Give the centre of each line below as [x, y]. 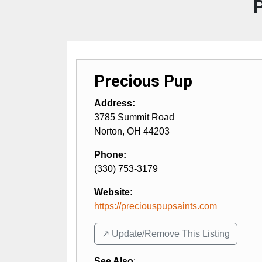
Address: [115, 103]
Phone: [110, 154]
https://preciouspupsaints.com [156, 206]
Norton [108, 131]
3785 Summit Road [134, 117]
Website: [113, 192]
